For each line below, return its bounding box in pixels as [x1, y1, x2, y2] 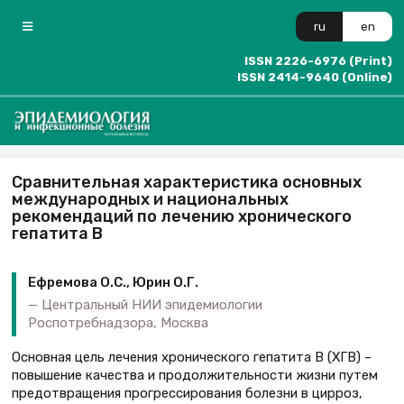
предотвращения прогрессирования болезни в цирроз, [12, 384, 363, 401]
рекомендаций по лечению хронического [12, 206, 352, 226]
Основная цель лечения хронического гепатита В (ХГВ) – [12, 348, 372, 365]
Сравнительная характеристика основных [12, 171, 362, 192]
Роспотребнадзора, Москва [28, 314, 208, 331]
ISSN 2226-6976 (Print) [244, 54, 392, 68]
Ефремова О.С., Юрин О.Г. [28, 274, 198, 291]
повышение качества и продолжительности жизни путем [12, 366, 378, 383]
